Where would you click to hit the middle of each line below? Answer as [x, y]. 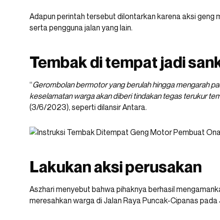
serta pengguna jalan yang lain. [81, 28]
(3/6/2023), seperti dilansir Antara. [88, 107]
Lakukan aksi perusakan [116, 166]
